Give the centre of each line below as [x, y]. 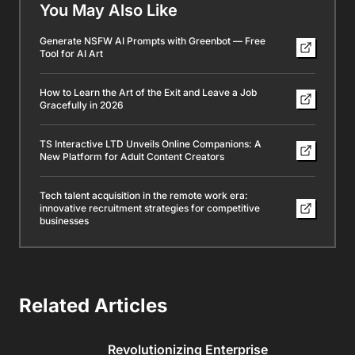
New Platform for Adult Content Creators [132, 157]
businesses [64, 221]
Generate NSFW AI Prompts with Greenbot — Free [153, 41]
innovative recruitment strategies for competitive [150, 208]
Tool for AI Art [71, 53]
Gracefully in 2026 [82, 105]
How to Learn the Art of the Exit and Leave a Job [148, 92]
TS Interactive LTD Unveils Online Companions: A [151, 144]
